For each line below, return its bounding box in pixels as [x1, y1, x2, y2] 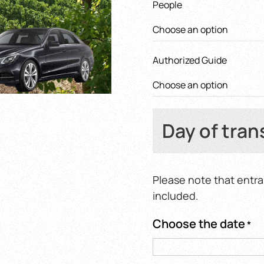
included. [153, 189, 199, 203]
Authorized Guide [153, 54, 227, 67]
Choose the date [153, 216, 245, 232]
